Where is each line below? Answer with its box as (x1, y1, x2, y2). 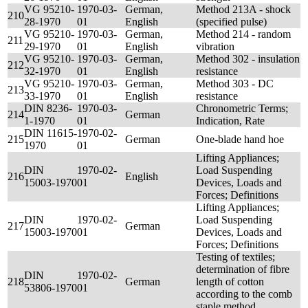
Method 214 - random (196, 28, 291, 40)
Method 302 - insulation (196, 53, 300, 65)
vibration (196, 41, 234, 52)
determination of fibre (196, 263, 289, 275)
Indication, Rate (196, 115, 265, 126)
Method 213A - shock (196, 3, 291, 15)
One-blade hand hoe (196, 133, 284, 145)
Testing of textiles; (196, 251, 275, 263)
